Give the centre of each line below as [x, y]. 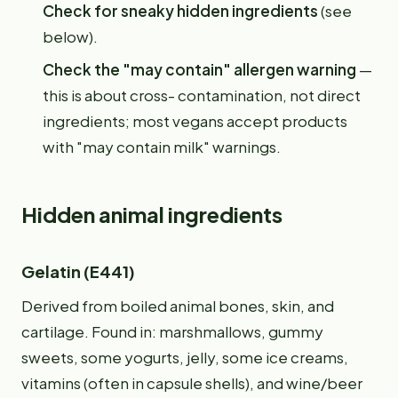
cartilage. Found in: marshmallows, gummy [172, 331]
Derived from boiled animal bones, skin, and [178, 306]
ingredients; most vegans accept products [195, 121]
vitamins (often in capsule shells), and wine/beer [192, 383]
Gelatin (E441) [78, 271]
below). [70, 36]
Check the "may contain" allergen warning [199, 69]
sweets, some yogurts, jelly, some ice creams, [185, 357]
